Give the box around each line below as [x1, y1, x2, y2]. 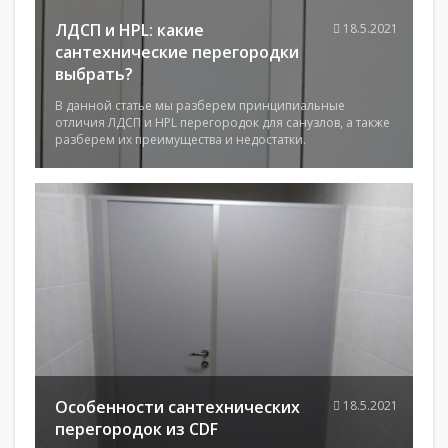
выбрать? [55, 63, 133, 85]
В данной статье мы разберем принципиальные [55, 97, 345, 114]
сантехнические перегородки [55, 41, 299, 63]
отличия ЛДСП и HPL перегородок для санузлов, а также [55, 114, 390, 131]
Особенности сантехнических [55, 396, 300, 418]
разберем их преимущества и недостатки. [55, 131, 306, 148]
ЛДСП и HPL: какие [55, 19, 204, 41]
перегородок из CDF [55, 418, 218, 440]
